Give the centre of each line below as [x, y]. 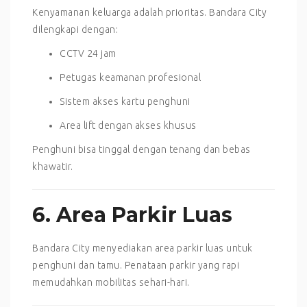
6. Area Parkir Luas [132, 214]
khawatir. [53, 166]
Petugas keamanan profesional [130, 77]
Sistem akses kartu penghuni [125, 101]
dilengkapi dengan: [75, 29]
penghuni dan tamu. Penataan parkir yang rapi [136, 265]
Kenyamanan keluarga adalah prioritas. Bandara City [149, 12]
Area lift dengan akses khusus [128, 125]
